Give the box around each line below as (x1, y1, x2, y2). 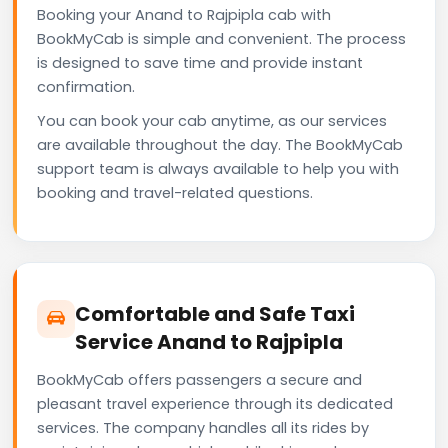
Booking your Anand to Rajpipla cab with (37, 4, 331, 25)
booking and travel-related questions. (37, 182, 313, 203)
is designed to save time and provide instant (37, 52, 363, 73)
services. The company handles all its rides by (37, 417, 369, 438)
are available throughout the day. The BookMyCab (37, 134, 403, 155)
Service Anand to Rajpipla (75, 327, 343, 356)
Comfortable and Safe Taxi (75, 299, 355, 328)
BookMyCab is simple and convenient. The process (37, 28, 406, 49)
